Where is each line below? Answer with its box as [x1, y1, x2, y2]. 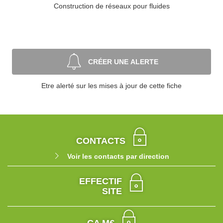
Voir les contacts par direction [67, 152, 169, 160]
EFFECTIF [79, 176, 122, 186]
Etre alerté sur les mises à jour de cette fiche [41, 82, 182, 90]
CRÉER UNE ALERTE [88, 58, 158, 66]
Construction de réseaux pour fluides [53, 2, 170, 10]
